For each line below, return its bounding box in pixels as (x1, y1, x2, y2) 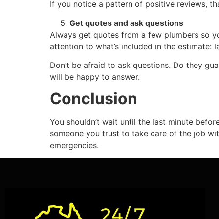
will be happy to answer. (50, 71, 140, 82)
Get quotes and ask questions (69, 18, 183, 28)
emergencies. (50, 140, 99, 151)
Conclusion (50, 89, 137, 109)
